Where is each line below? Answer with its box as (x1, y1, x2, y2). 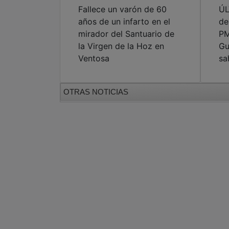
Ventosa (78, 53, 109, 64)
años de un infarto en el (78, 16, 170, 27)
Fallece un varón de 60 (78, 4, 167, 15)
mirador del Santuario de (78, 29, 174, 39)
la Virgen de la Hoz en (78, 41, 164, 52)
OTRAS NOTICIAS (63, 87, 128, 97)
